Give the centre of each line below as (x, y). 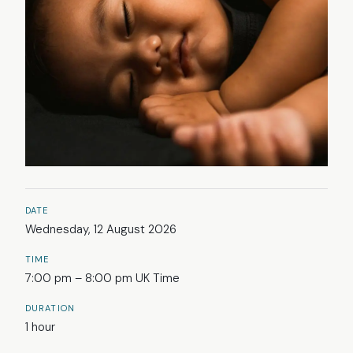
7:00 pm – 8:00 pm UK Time (102, 278)
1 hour (40, 327)
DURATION (50, 308)
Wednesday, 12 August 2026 (101, 229)
